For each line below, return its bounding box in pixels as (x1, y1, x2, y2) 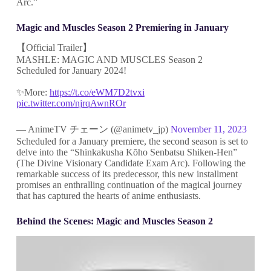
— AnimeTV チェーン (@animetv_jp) (16, 124, 171, 135)
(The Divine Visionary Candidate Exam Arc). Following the (16, 158, 246, 169)
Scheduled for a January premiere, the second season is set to (16, 136, 248, 147)
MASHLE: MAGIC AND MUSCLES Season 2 (16, 54, 203, 65)
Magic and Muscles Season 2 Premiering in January (16, 22, 229, 33)
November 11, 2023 (170, 124, 247, 135)
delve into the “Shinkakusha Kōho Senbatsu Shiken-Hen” (16, 147, 237, 158)
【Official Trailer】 (16, 42, 92, 53)
